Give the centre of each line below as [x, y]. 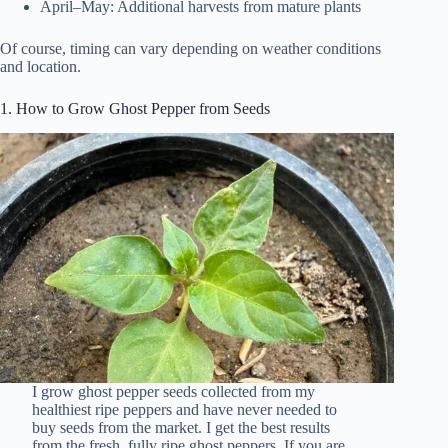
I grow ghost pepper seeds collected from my [173, 392]
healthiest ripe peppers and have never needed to [184, 410]
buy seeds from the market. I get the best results [180, 428]
